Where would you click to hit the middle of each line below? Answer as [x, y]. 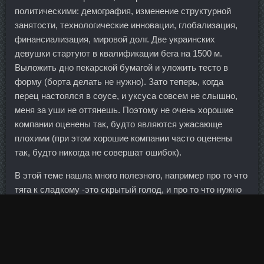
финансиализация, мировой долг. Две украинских [115, 39]
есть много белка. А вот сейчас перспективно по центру [128, 204]
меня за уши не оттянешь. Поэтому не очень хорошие [124, 110]
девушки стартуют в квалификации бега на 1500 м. [118, 54]
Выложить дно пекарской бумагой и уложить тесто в [121, 68]
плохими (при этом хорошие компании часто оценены [123, 138]
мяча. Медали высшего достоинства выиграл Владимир [129, 246]
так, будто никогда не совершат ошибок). [98, 153]
